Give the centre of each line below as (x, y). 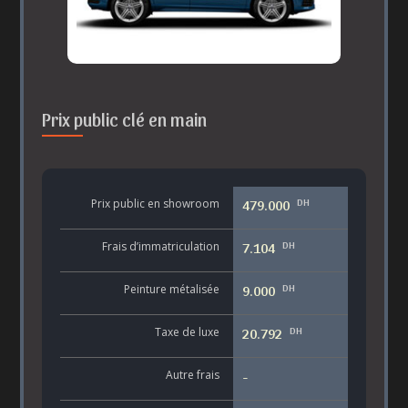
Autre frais (192, 375)
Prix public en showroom (155, 204)
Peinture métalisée (171, 290)
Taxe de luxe (187, 332)
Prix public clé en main (125, 120)
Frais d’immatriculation (160, 247)
